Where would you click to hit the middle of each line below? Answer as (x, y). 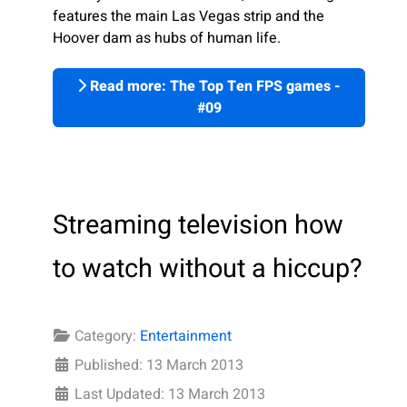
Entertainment (186, 337)
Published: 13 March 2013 (159, 366)
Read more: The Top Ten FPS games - (213, 87)
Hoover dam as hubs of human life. (167, 38)
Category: (105, 337)
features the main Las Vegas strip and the (189, 16)
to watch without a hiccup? (208, 269)
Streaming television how (198, 226)
